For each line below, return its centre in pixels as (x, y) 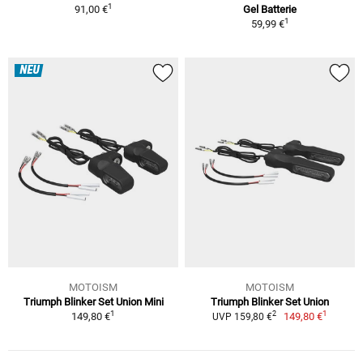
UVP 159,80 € (242, 316)
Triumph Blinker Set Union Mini (93, 301)
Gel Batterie (270, 9)
